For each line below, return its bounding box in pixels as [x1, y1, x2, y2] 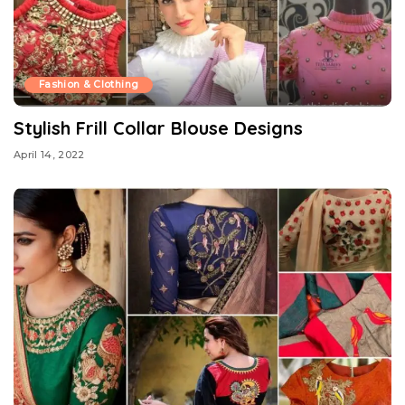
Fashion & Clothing [39, 79, 139, 91]
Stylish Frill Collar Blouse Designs [14, 117, 303, 140]
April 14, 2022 [14, 147, 85, 161]
